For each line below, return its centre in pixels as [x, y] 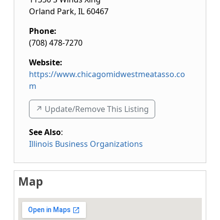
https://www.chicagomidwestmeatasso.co [107, 74]
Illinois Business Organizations [86, 144]
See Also [45, 132]
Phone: [43, 31]
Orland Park [52, 11]
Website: [46, 62]
